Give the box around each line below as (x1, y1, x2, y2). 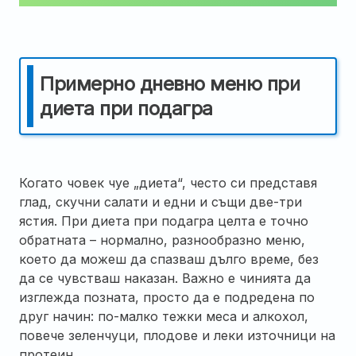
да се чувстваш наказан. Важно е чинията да (19, 269, 311, 286)
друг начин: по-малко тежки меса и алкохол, (19, 308, 308, 324)
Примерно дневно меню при (40, 72, 300, 95)
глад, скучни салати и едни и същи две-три (19, 193, 302, 210)
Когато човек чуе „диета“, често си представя (19, 174, 317, 191)
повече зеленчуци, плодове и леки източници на (19, 327, 335, 343)
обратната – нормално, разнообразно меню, (19, 231, 305, 248)
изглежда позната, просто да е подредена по (19, 288, 315, 305)
